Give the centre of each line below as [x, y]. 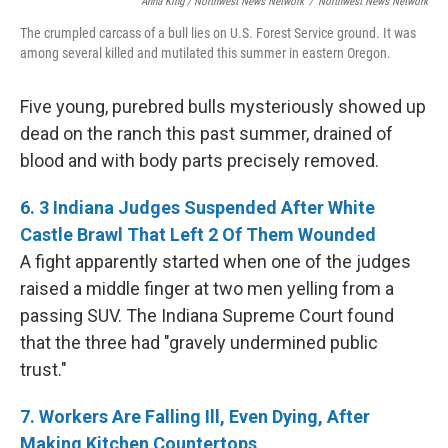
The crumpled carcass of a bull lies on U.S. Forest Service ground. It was [218, 32]
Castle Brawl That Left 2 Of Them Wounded [198, 234]
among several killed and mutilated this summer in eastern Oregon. [205, 52]
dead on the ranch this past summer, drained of [206, 133]
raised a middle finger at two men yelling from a [207, 288]
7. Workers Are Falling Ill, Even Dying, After [195, 416]
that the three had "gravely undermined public [199, 342]
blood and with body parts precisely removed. [199, 160]
